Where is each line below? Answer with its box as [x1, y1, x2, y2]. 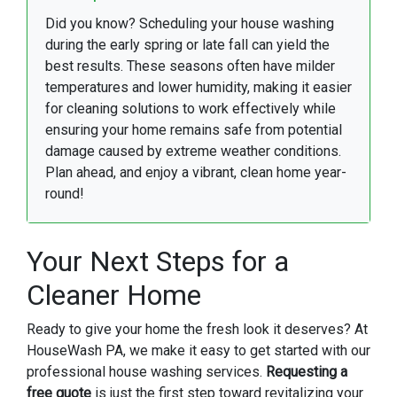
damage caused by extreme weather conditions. [45, 143, 341, 160]
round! [45, 185, 84, 203]
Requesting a [266, 363, 347, 381]
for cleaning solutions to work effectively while [45, 100, 336, 118]
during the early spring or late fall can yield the [45, 36, 330, 54]
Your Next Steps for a [27, 245, 289, 279]
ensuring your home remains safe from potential [45, 121, 342, 139]
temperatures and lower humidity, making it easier [45, 79, 352, 97]
